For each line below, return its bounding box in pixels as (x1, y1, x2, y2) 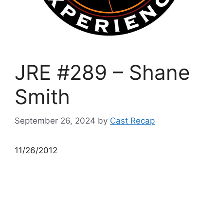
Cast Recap (110, 115, 155, 126)
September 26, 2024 (15, 115, 95, 126)
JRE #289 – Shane (15, 60, 190, 85)
